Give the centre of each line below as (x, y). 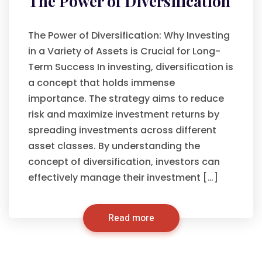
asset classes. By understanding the (114, 146)
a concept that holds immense (101, 83)
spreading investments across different (122, 130)
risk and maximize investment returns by (124, 114)
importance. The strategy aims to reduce (126, 99)
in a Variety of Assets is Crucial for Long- (124, 51)
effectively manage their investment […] (123, 177)
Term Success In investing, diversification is (131, 67)
